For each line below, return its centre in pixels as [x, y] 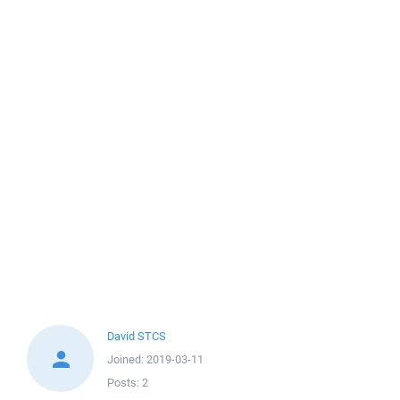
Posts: [125, 383]
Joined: [127, 359]
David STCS [137, 336]
